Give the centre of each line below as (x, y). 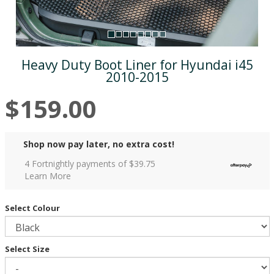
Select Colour (32, 208)
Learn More (47, 176)
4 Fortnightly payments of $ (79, 163)
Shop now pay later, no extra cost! (98, 144)
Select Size (27, 249)
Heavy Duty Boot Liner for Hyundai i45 (137, 65)
